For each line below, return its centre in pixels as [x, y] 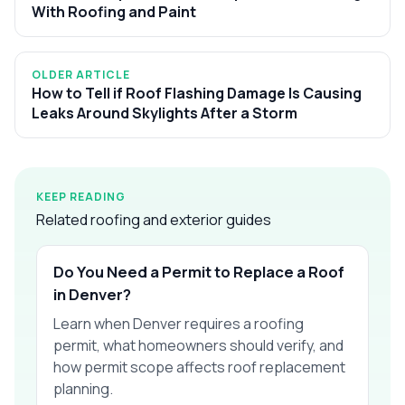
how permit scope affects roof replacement [199, 367]
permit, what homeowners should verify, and [198, 345]
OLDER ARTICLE [81, 74]
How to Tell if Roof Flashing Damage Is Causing [197, 93]
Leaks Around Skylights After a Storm [165, 113]
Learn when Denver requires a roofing [179, 323]
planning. [83, 388]
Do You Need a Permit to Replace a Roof [199, 271]
